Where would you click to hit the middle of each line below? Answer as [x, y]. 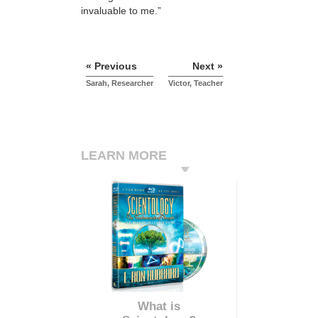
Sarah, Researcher [120, 83]
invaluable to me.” [121, 10]
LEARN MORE [124, 156]
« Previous [111, 66]
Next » [208, 66]
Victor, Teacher [196, 83]
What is [159, 307]
